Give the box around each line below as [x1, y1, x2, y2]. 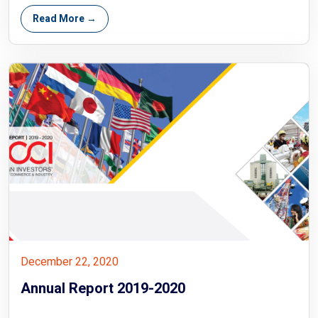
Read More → [33, 11, 97, 26]
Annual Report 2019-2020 [21, 278, 185, 299]
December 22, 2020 [21, 253, 119, 270]
